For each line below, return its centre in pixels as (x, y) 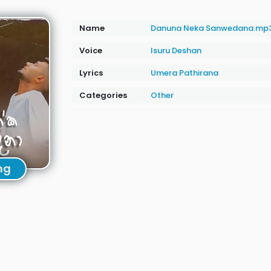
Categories (103, 95)
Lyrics (91, 73)
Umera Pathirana (184, 73)
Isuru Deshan (176, 51)
